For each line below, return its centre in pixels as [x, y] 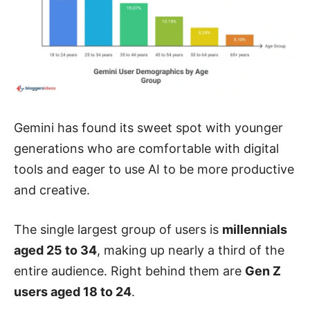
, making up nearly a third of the [191, 250]
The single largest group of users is [118, 229]
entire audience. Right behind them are [129, 271]
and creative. [52, 190]
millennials [255, 229]
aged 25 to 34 [55, 250]
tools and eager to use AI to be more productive [154, 169]
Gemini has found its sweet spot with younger [148, 127]
